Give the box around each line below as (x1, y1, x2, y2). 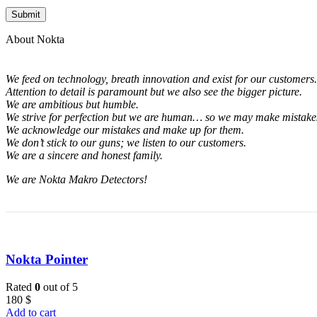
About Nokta (6, 33, 64, 45)
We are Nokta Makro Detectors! (6, 173, 147, 185)
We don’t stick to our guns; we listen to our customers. (6, 136, 246, 149)
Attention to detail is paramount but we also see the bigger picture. (6, 85, 302, 98)
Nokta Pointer (6, 252, 88, 267)
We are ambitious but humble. (6, 98, 139, 110)
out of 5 (40, 280, 78, 293)
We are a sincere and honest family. (6, 149, 163, 161)
